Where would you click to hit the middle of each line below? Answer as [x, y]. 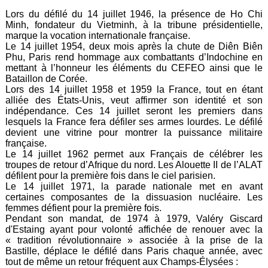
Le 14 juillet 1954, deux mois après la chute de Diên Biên [134, 47]
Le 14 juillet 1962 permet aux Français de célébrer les [134, 154]
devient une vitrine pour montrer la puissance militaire [134, 133]
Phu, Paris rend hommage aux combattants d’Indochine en [134, 57]
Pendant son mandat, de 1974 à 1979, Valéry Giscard [134, 219]
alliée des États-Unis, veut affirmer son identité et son [134, 100]
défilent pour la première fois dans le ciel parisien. [112, 176]
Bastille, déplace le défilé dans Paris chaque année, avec [134, 251]
